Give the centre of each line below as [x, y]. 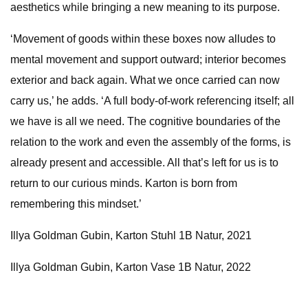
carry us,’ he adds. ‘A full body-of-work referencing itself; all [152, 101]
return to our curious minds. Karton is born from [124, 183]
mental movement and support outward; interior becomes [148, 59]
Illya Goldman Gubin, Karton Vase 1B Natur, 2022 [131, 267]
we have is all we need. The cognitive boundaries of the [145, 121]
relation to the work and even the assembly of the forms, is [151, 142]
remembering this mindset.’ [76, 204]
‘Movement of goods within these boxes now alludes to [143, 39]
